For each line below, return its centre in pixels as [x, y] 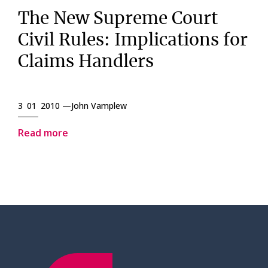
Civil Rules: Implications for [133, 41]
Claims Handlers [86, 62]
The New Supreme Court [118, 19]
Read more [43, 133]
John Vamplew [99, 106]
